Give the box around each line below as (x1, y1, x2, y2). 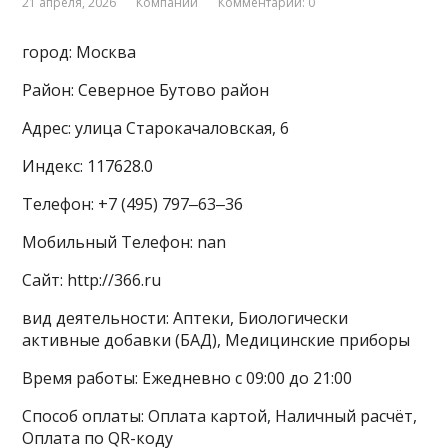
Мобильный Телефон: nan (22, 230, 227, 253)
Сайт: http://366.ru (22, 268, 162, 291)
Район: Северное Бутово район (22, 78, 270, 101)
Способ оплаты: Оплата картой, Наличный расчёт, (22, 404, 418, 427)
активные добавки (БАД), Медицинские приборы (22, 328, 411, 351)
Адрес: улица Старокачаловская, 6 (22, 116, 290, 139)
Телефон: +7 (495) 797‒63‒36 (22, 192, 244, 215)
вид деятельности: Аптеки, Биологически (22, 306, 349, 329)
